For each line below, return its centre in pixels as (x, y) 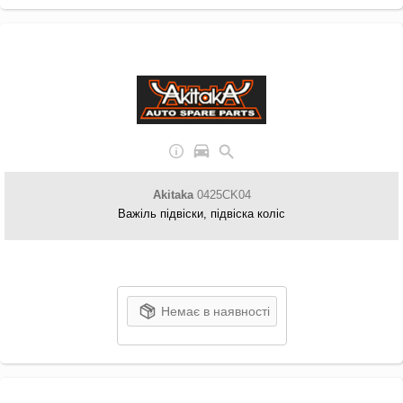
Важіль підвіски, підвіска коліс (201, 214)
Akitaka (173, 195)
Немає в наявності (215, 311)
